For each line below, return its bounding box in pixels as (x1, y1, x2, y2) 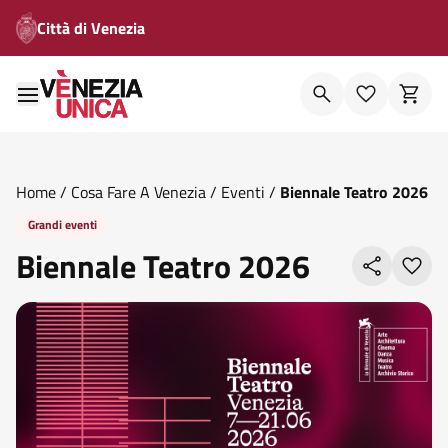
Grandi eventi (28, 215, 97, 234)
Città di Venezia (37, 16, 146, 40)
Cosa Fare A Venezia (71, 180, 206, 204)
